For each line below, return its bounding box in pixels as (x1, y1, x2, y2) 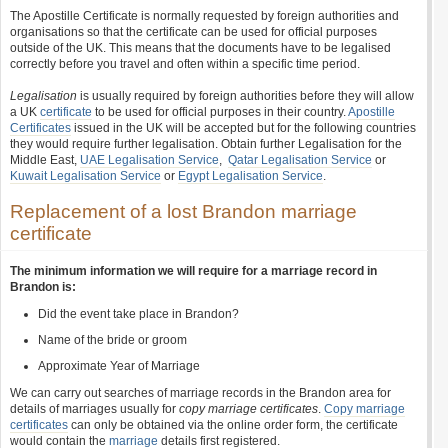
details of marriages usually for (10, 402, 179, 416)
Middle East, (10, 153, 80, 167)
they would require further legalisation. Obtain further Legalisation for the (10, 137, 402, 151)
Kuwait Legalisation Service (10, 169, 161, 183)
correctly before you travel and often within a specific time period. (10, 57, 360, 71)
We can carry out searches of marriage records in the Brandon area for (10, 386, 391, 400)
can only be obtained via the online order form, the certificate (68, 418, 398, 432)
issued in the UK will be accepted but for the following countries (71, 121, 416, 135)
